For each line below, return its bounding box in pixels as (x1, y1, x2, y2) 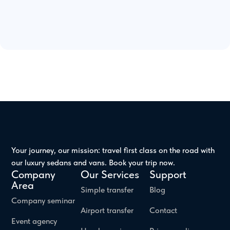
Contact (149, 205, 178, 215)
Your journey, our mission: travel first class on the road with (11, 145, 215, 155)
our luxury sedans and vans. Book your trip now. (11, 157, 176, 167)
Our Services (80, 167, 139, 181)
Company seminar (11, 195, 75, 205)
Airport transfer (80, 205, 133, 215)
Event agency (11, 216, 57, 226)
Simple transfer (80, 184, 133, 195)
